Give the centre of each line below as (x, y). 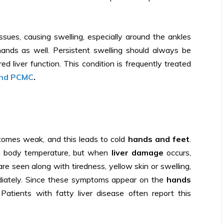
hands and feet (158, 139)
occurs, (177, 152)
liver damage (137, 152)
